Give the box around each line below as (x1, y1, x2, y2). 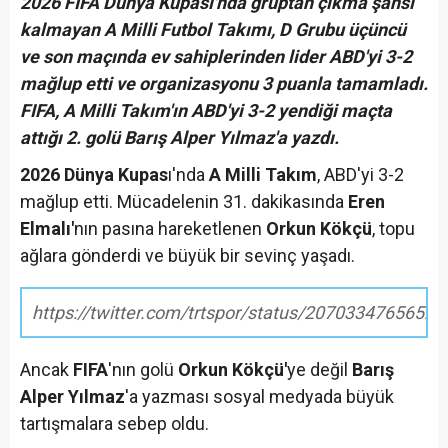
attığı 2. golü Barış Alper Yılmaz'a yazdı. (20, 127, 339, 149)
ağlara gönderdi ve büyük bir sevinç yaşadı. (20, 245, 355, 267)
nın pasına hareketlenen (74, 218, 266, 240)
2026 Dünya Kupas (20, 164, 168, 186)
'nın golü (108, 359, 178, 381)
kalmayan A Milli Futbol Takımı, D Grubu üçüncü (20, 19, 406, 41)
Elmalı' (20, 218, 74, 240)
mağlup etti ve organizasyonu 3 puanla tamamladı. (20, 73, 428, 95)
